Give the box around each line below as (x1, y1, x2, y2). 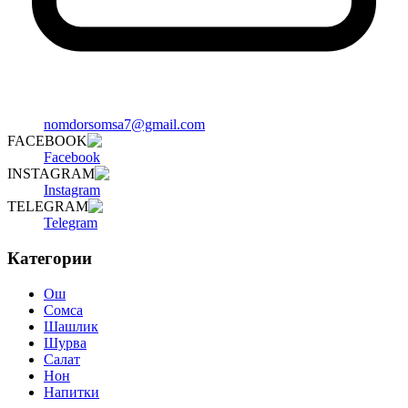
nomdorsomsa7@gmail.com (44, 117, 205, 133)
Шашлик (44, 318, 98, 334)
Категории (7, 248, 92, 268)
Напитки (44, 383, 99, 400)
